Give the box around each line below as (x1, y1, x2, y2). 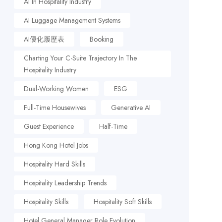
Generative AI (111, 103, 151, 112)
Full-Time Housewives (23, 103, 86, 112)
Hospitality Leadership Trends (23, 178, 107, 188)
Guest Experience (23, 121, 74, 131)
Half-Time (99, 121, 127, 131)
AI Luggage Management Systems (23, 15, 120, 25)
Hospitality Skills (23, 197, 68, 207)
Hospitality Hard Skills (23, 159, 85, 169)
